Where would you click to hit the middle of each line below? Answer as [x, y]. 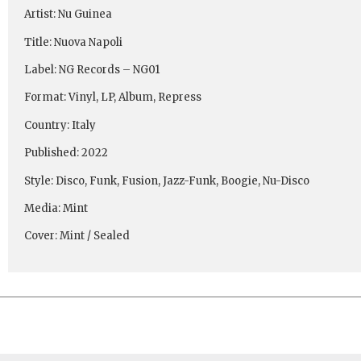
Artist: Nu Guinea [69, 15]
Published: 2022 [66, 153]
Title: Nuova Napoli [73, 42]
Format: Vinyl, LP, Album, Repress [113, 98]
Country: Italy [60, 125]
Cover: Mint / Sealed [77, 236]
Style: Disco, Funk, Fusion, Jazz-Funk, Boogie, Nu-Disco [167, 180]
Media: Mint [57, 208]
